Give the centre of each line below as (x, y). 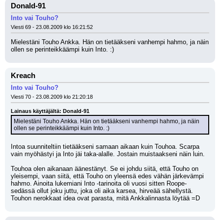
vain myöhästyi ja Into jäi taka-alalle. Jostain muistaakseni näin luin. (109, 154)
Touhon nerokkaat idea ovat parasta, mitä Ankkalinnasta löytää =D (105, 198)
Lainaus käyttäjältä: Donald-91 (50, 111)
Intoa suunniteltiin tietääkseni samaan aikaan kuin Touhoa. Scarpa (105, 147)
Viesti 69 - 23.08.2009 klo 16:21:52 (52, 27)
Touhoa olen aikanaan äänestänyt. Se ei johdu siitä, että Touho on (105, 169)
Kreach (23, 76)
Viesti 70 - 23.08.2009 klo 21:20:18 (52, 97)
